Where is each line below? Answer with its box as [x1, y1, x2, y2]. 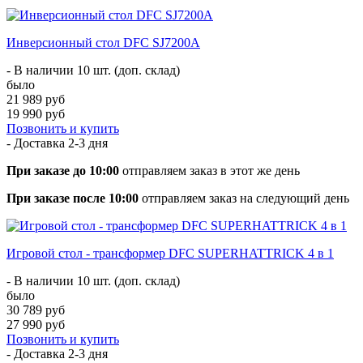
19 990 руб [6, 106, 65, 121]
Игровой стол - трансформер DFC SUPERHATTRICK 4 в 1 [6, 246, 334, 260]
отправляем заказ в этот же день [119, 163, 300, 177]
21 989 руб [6, 92, 65, 106]
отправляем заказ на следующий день [139, 190, 349, 205]
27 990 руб [6, 317, 65, 331]
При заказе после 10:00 [6, 190, 139, 205]
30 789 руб [6, 302, 65, 317]
